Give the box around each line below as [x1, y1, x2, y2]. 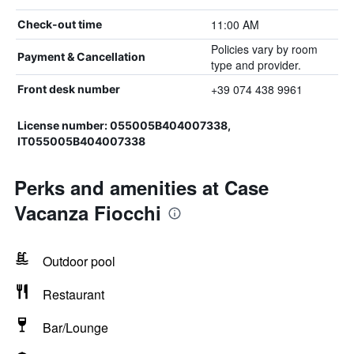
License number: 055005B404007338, [17, 119, 231, 132]
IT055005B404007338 [17, 134, 145, 148]
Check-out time [17, 17, 102, 31]
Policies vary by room [210, 41, 318, 57]
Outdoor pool [43, 252, 115, 270]
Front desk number [17, 82, 120, 96]
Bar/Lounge [43, 318, 108, 337]
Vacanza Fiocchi [14, 199, 161, 226]
